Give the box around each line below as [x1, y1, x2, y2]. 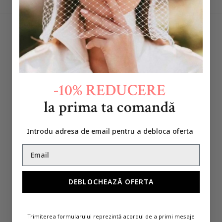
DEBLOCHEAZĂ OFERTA [68, 176, 154, 186]
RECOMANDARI [67, 3, 155, 20]
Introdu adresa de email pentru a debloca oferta [27, 126, 195, 136]
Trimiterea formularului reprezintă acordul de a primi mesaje [27, 212, 195, 220]
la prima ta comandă [44, 97, 175, 117]
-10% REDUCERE [54, 80, 166, 101]
